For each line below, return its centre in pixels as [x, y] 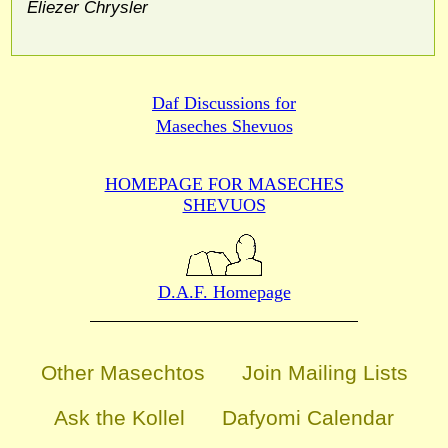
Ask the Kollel [119, 418]
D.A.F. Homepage [224, 292]
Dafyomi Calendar [308, 418]
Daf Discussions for [224, 103]
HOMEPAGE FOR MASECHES [224, 184]
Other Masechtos [122, 373]
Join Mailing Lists [324, 373]
